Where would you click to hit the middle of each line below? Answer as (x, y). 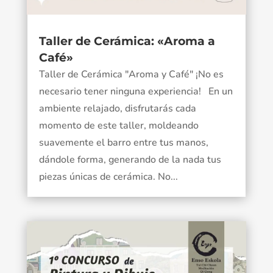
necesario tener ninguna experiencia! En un (136, 91)
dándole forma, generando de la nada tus (130, 159)
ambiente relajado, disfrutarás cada (117, 108)
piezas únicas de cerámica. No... (108, 176)
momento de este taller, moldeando (119, 125)
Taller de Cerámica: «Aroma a (127, 41)
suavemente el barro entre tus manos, (123, 142)
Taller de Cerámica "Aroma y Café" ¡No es (131, 74)
